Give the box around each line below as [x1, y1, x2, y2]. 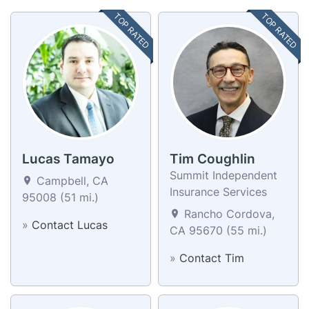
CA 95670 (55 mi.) [170, 223, 267, 237]
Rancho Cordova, [181, 206, 275, 221]
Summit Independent [170, 168, 277, 182]
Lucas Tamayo [22, 150, 114, 167]
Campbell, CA [33, 173, 108, 188]
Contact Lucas [32, 217, 108, 232]
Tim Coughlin [170, 150, 255, 167]
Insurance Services [170, 184, 267, 199]
